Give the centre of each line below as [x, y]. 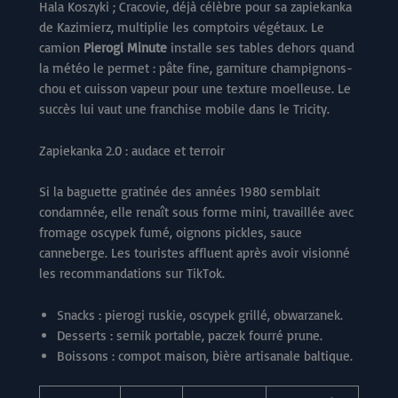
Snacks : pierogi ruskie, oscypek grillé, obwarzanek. [200, 314]
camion [61, 48]
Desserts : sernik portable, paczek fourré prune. [190, 335]
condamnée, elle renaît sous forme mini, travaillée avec [196, 211]
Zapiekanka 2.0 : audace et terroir [132, 151]
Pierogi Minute [125, 48]
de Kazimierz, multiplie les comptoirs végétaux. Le [182, 28]
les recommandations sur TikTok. [132, 273]
